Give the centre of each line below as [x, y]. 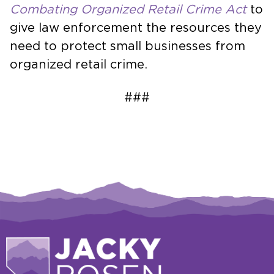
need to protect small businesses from [128, 46]
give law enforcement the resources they [136, 28]
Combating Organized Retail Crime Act [128, 9]
